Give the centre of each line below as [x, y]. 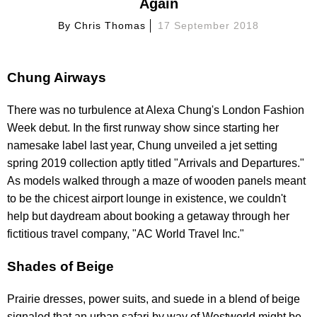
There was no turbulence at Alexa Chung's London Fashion [156, 110]
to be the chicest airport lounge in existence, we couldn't [146, 199]
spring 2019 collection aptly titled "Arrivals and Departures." [156, 163]
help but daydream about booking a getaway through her [148, 217]
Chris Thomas [110, 25]
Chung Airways [57, 78]
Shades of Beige [60, 266]
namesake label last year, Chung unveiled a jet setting [142, 146]
